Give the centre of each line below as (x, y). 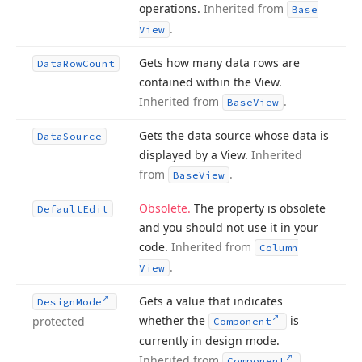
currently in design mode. (209, 341)
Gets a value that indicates (211, 301)
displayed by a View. (195, 155)
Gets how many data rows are (219, 63)
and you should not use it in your (229, 227)
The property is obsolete (260, 208)
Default (60, 209)
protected (59, 321)
